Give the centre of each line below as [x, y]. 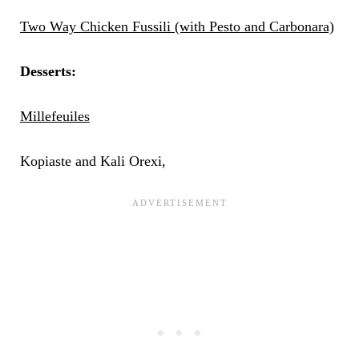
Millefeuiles [54, 117]
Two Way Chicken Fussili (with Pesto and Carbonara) [177, 27]
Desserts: [48, 72]
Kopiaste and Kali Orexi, [93, 161]
